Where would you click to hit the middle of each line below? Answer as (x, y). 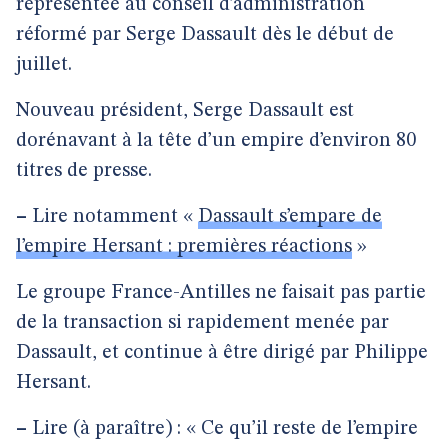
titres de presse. (84, 171)
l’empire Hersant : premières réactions (184, 247)
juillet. (44, 65)
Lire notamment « (112, 217)
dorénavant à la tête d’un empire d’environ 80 (216, 141)
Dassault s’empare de (290, 217)
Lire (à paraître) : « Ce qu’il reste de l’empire (222, 429)
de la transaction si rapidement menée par (202, 323)
